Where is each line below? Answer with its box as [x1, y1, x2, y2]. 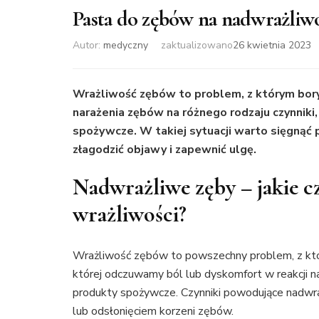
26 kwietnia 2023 [233, 38, 311, 52]
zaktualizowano [161, 38, 233, 52]
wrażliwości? [73, 199, 187, 228]
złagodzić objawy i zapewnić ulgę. [73, 141, 256, 157]
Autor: [73, 38, 103, 52]
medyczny [103, 38, 148, 52]
